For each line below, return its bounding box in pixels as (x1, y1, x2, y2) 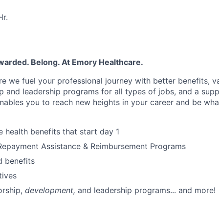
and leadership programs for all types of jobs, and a (4, 87, 199, 97)
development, (25, 185, 75, 196)
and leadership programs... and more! (78, 185, 216, 196)
